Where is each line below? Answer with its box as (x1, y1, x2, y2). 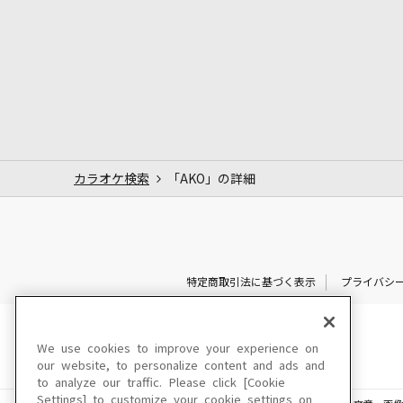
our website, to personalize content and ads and (37, 360, 325, 372)
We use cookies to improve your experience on (37, 343, 318, 354)
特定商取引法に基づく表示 (185, 276, 316, 288)
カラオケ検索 (74, 172, 149, 185)
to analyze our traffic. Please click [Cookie (37, 377, 285, 389)
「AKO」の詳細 (167, 172, 255, 185)
